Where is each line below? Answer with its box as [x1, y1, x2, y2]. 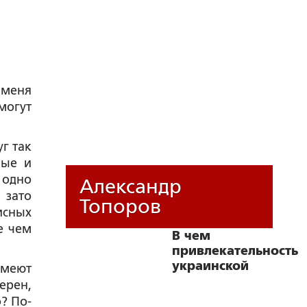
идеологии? [172, 274, 249, 288]
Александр [79, 175, 182, 197]
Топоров [79, 195, 161, 217]
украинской [172, 259, 249, 273]
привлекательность [172, 244, 298, 258]
